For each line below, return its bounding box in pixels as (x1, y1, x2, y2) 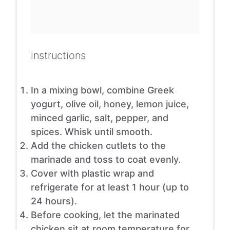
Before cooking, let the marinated (30, 209, 180, 220)
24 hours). (30, 195, 77, 206)
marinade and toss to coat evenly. (30, 154, 181, 165)
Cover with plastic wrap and (30, 167, 154, 179)
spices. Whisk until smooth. (30, 126, 152, 137)
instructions (30, 49, 86, 62)
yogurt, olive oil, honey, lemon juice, (30, 98, 189, 109)
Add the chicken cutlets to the (30, 140, 166, 151)
